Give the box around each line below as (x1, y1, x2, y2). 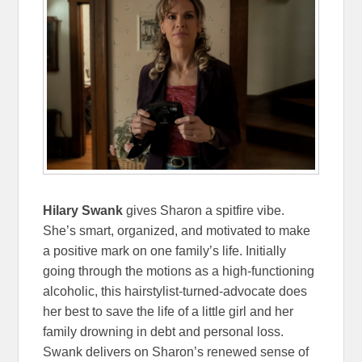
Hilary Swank (43, 203, 124, 217)
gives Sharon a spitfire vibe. (123, 203, 285, 217)
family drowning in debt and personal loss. (43, 324, 284, 339)
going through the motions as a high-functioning (43, 263, 315, 278)
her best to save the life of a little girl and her (43, 304, 294, 318)
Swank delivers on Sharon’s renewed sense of (43, 344, 309, 359)
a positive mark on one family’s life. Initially (43, 243, 287, 258)
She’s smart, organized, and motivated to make (43, 223, 311, 238)
